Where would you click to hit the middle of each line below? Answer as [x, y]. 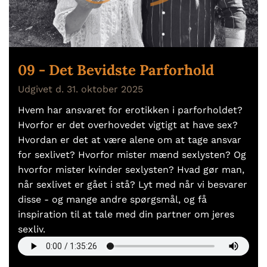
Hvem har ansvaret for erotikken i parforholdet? [130, 110]
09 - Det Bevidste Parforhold [116, 70]
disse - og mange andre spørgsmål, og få [112, 199]
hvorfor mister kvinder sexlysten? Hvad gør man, [131, 169]
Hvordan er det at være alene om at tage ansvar [130, 139]
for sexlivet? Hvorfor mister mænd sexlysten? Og [132, 154]
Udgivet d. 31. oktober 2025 [80, 89]
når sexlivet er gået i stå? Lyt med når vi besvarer [133, 184]
